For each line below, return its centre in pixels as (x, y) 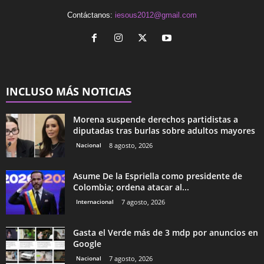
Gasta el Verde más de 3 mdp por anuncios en (166, 232)
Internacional (95, 201)
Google (87, 243)
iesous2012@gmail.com (156, 15)
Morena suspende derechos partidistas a (156, 119)
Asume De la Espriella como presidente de (158, 176)
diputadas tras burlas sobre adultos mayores (164, 130)
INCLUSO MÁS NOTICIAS (69, 91)
